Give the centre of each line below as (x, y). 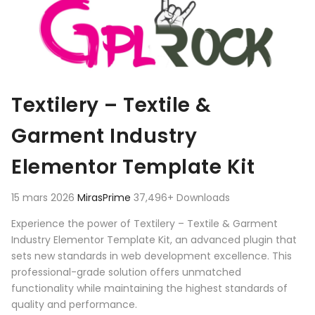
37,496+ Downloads (182, 198)
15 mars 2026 (44, 198)
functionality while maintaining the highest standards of (149, 289)
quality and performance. (74, 305)
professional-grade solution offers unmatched (126, 272)
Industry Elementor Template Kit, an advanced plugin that (154, 240)
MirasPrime (105, 198)
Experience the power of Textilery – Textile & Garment (144, 224)
